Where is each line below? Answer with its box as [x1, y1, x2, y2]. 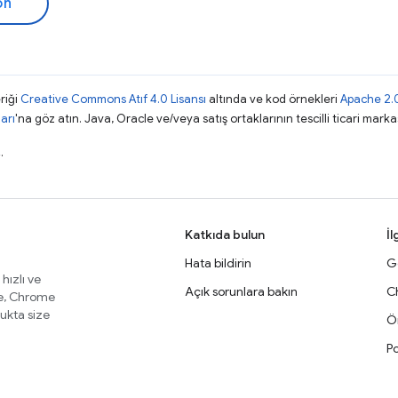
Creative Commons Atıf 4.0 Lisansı [20, 92, 206, 107]
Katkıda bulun [185, 227, 265, 243]
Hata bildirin [185, 255, 251, 271]
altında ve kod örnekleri [206, 92, 340, 107]
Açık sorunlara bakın [185, 283, 298, 299]
